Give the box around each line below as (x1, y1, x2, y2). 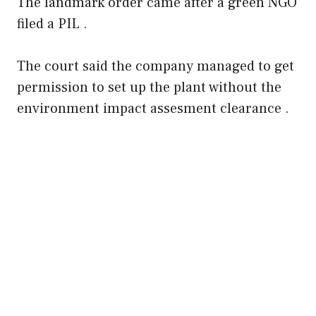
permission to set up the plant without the (17, 78, 281, 97)
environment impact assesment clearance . (17, 99, 289, 118)
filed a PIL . (17, 14, 87, 33)
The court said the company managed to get (17, 56, 294, 75)
